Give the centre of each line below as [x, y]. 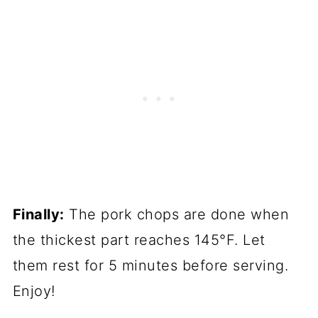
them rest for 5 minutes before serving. [150, 265]
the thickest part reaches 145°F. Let [139, 240]
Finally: [38, 214]
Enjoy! [34, 291]
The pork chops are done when [177, 214]
